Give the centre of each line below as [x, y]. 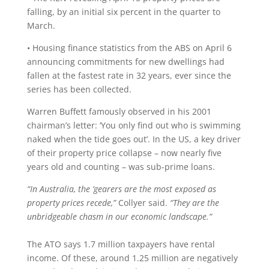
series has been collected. [79, 89]
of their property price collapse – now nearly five [124, 153]
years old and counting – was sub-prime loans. [121, 167]
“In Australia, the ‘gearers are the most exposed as [121, 189]
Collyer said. [143, 203]
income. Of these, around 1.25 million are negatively [132, 258]
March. [41, 26]
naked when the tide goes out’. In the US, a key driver [134, 139]
